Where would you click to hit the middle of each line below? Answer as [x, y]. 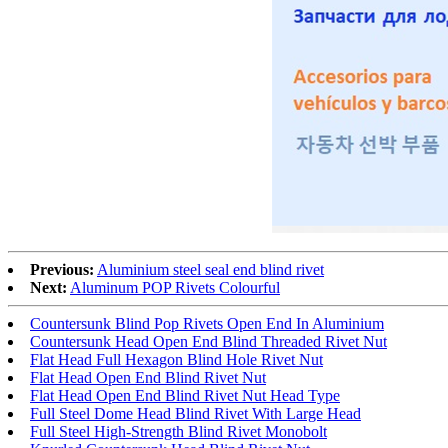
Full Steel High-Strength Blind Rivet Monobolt [178, 431]
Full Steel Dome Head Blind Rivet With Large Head [195, 413]
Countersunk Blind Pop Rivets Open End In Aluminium [207, 323]
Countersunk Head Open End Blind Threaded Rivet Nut [208, 341]
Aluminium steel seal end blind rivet [210, 269]
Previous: [62, 269]
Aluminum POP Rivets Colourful [175, 287]
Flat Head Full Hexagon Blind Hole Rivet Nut [176, 359]
